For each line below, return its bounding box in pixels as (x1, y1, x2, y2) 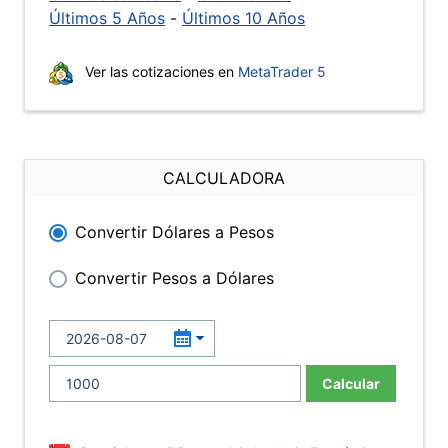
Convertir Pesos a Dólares (75, 268, 274, 288)
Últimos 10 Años (182, 8, 305, 28)
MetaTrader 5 (238, 63, 326, 80)
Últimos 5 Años (49, 8, 165, 28)
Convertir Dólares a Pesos (75, 222, 274, 242)
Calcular (322, 375, 380, 392)
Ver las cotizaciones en (81, 63, 238, 80)
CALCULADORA (163, 168, 285, 188)
